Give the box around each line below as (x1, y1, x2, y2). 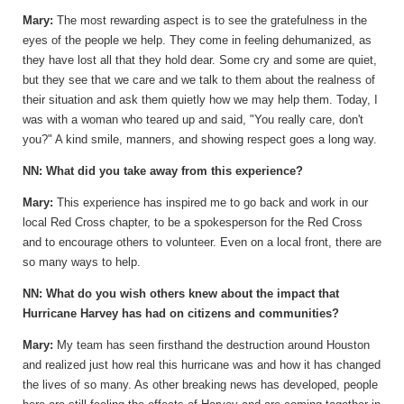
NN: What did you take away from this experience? (23, 164, 303, 179)
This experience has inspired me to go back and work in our (53, 196, 368, 210)
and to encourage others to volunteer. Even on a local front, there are (23, 235, 381, 250)
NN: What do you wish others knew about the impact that (23, 287, 339, 301)
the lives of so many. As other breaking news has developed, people (23, 378, 378, 392)
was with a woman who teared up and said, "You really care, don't (23, 113, 363, 127)
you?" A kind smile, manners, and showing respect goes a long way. (23, 133, 377, 147)
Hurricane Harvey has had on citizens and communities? (23, 307, 339, 321)
